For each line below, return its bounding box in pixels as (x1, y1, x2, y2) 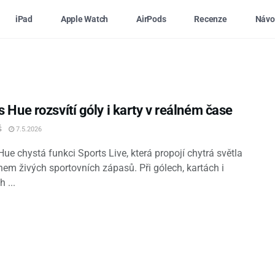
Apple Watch (60, 14, 109, 24)
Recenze (194, 14, 227, 24)
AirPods (136, 14, 166, 24)
